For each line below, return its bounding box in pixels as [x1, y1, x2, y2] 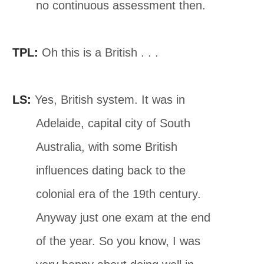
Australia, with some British [36, 140, 178, 153]
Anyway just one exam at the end [36, 210, 211, 224]
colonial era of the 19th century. [36, 187, 202, 200]
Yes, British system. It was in [31, 93, 186, 106]
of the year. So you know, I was [36, 234, 201, 247]
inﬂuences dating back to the [36, 163, 186, 177]
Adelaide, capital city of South [36, 116, 191, 130]
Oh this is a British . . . [38, 45, 159, 59]
